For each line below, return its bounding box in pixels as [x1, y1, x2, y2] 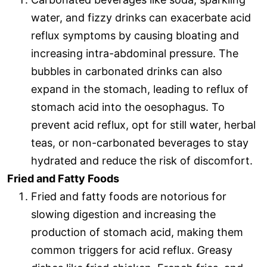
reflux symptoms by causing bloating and [31, 29, 239, 42]
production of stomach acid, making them [31, 226, 243, 239]
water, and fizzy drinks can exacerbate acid [31, 11, 251, 24]
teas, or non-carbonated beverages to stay [31, 136, 249, 150]
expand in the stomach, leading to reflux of [31, 83, 249, 96]
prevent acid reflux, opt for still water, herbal [31, 119, 256, 132]
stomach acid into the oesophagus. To [31, 101, 225, 114]
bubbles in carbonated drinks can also [31, 65, 222, 78]
